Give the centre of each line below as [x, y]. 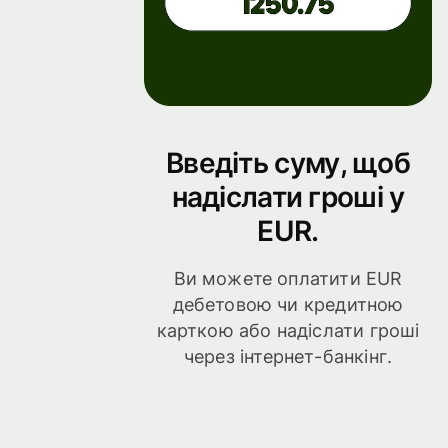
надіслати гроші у [288, 196]
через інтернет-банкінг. [288, 357]
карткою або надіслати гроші [288, 331]
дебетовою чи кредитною [288, 305]
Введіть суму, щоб [288, 162]
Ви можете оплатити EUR [288, 279]
